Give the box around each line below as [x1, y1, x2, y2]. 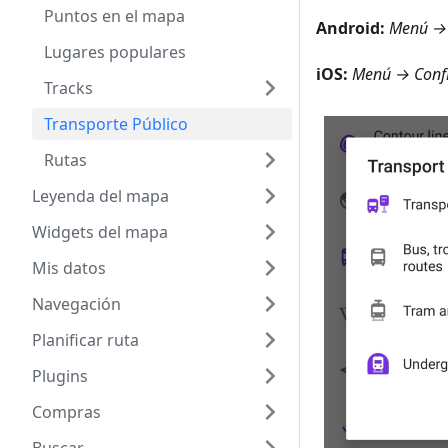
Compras [32, 401, 101, 423]
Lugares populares [44, 41, 186, 63]
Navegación [32, 293, 121, 315]
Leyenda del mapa [32, 185, 169, 207]
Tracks [44, 77, 93, 99]
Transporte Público [44, 113, 188, 135]
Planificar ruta [32, 329, 139, 351]
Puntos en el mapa [44, 5, 185, 27]
